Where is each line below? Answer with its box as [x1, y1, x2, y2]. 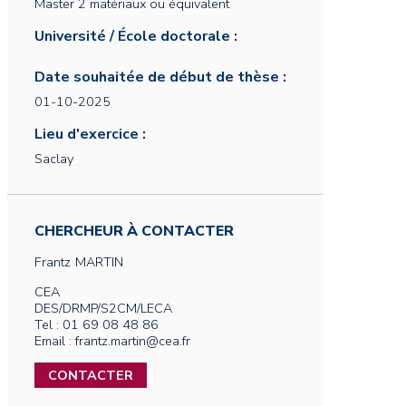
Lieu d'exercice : [34, 124, 146, 144]
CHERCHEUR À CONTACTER [34, 221, 234, 241]
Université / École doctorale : [34, 26, 237, 46]
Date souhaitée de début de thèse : [34, 67, 286, 87]
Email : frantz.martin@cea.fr [34, 332, 190, 350]
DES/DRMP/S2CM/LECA [34, 299, 172, 317]
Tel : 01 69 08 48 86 [34, 315, 159, 333]
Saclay [34, 150, 73, 168]
